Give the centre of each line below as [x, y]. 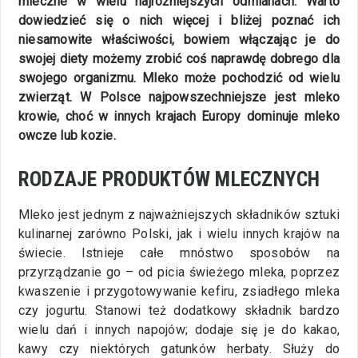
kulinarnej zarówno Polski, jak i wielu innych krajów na [179, 233]
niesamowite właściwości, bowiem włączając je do [179, 39]
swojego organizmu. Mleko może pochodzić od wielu [179, 78]
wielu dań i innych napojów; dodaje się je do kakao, [179, 329]
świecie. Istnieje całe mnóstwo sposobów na [179, 253]
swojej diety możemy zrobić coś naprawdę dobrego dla [179, 58]
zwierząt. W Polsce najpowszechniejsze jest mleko [179, 97]
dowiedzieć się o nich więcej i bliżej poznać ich [179, 20]
